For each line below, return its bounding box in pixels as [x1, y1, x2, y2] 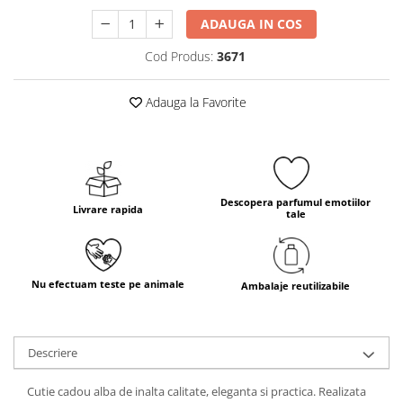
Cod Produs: [144, 48, 213, 65]
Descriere [28, 344, 77, 361]
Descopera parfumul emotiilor [220, 194, 371, 209]
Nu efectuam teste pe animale [31, 277, 184, 291]
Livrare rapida [72, 201, 143, 216]
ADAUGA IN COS [201, 15, 303, 32]
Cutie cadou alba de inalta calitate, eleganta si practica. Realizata [27, 382, 366, 399]
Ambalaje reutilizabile [241, 278, 350, 292]
